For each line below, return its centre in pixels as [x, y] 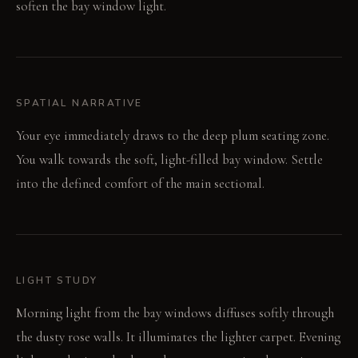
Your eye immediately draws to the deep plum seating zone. [173, 136]
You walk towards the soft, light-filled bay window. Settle [169, 160]
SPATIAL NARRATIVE [80, 103]
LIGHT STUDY [57, 281]
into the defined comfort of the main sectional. [140, 184]
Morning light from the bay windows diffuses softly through [175, 313]
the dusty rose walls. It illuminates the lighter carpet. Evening [178, 337]
